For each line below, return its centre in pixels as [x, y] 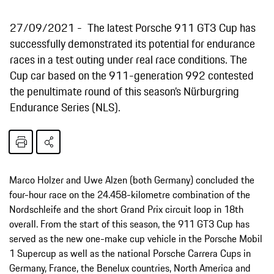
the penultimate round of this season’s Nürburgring [124, 91]
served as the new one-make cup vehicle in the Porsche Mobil [136, 238]
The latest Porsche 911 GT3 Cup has [172, 27]
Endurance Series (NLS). [66, 107]
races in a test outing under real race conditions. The [128, 59]
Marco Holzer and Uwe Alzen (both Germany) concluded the [132, 180]
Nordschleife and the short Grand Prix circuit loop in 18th [126, 209]
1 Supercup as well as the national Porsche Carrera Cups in [130, 253]
